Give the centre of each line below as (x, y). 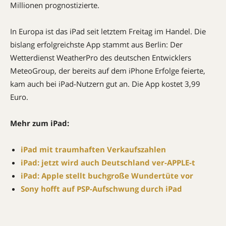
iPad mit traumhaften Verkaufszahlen (93, 149)
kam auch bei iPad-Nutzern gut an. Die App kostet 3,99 (105, 84)
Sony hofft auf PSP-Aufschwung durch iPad (101, 189)
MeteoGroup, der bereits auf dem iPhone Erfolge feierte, (108, 71)
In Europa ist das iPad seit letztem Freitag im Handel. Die (108, 31)
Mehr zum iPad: (40, 123)
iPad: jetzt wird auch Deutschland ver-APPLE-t (108, 162)
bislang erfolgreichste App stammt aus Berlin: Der (96, 44)
